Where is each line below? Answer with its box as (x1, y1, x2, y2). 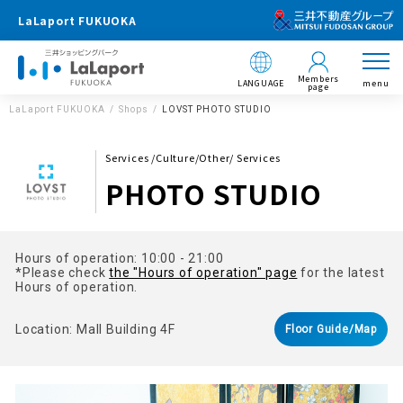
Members (297, 73, 340, 85)
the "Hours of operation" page (109, 265, 298, 280)
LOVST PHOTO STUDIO (162, 104, 272, 114)
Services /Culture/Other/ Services (105, 150, 281, 165)
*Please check (15, 265, 110, 280)
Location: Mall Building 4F (15, 322, 175, 336)
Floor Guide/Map (285, 323, 377, 336)
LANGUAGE (237, 76, 285, 89)
